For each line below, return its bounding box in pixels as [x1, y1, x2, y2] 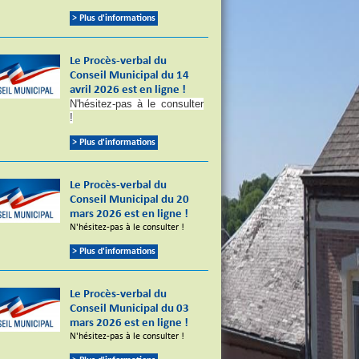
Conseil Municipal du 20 [70, 194, 190, 207]
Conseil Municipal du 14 [70, 70, 190, 83]
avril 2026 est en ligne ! [70, 84, 187, 97]
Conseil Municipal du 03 [70, 303, 190, 316]
